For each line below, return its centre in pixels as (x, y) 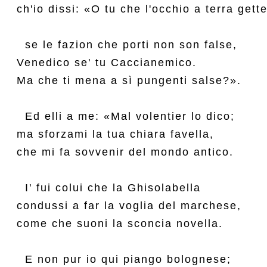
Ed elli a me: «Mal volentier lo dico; (126, 116)
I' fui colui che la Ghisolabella (109, 188)
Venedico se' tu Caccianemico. (107, 63)
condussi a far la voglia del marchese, (129, 206)
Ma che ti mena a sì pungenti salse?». (129, 80)
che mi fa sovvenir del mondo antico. (125, 152)
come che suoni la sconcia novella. (120, 223)
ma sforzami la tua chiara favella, (115, 134)
